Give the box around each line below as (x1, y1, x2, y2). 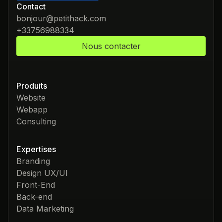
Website (16, 93, 46, 103)
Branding (16, 156, 50, 166)
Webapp (16, 105, 48, 115)
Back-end (16, 192, 52, 202)
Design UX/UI (16, 168, 68, 178)
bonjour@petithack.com (16, 13, 106, 24)
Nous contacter (81, 41, 141, 52)
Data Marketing (16, 204, 74, 214)
